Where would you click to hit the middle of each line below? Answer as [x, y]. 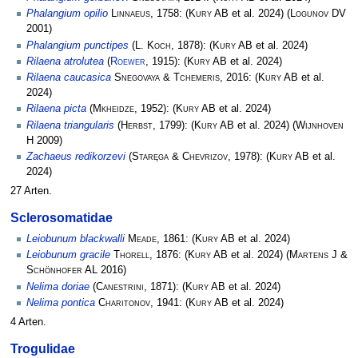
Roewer [128, 61]
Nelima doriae [58, 286]
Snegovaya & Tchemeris [167, 78]
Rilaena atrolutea [65, 61]
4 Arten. [28, 322]
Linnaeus [131, 14]
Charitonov [124, 302]
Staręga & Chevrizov [180, 156]
